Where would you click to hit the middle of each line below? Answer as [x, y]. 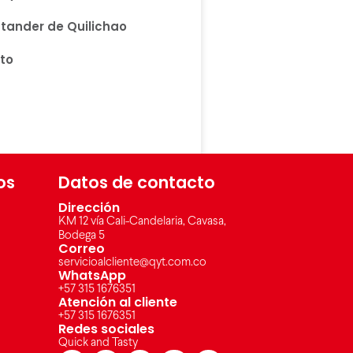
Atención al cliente [117, 303]
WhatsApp [92, 276]
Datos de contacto [136, 183]
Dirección [89, 208]
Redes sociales [106, 329]
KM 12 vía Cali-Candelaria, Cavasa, [142, 222]
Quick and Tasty [98, 343]
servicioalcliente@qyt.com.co [132, 263]
